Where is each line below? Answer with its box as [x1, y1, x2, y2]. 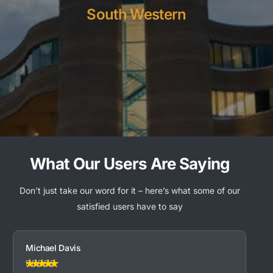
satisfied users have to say [76, 201, 183, 212]
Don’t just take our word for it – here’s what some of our [19, 185, 240, 196]
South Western [87, 5, 186, 24]
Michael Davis [26, 243, 81, 253]
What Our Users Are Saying [30, 154, 230, 174]
